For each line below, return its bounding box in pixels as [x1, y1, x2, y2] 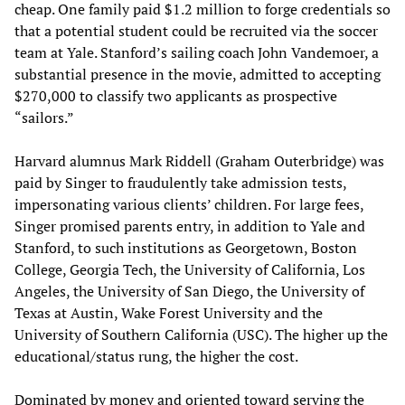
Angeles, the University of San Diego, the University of [14, 281, 364, 301]
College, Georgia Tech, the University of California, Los [14, 259, 365, 279]
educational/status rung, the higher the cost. [14, 346, 298, 366]
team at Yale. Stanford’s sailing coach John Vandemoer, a [14, 42, 379, 62]
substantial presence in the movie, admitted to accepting [14, 64, 381, 84]
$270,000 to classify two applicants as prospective [14, 86, 337, 106]
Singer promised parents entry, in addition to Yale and [14, 216, 365, 236]
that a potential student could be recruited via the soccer [14, 21, 378, 41]
